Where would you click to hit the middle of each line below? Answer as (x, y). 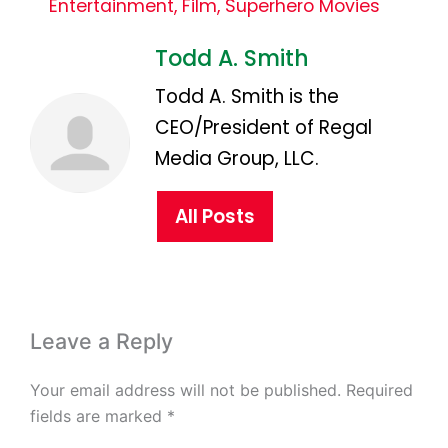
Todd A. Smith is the (247, 97)
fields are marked (98, 415)
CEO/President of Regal (263, 128)
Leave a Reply (101, 341)
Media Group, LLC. (237, 159)
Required (379, 389)
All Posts (215, 217)
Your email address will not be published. (185, 389)
